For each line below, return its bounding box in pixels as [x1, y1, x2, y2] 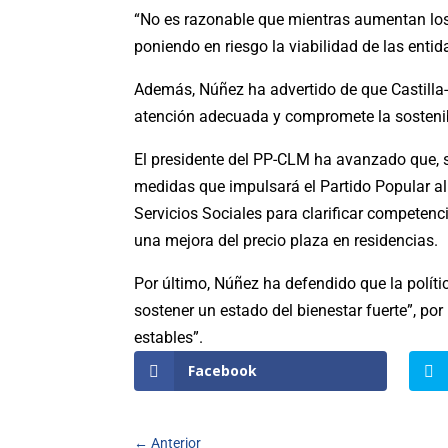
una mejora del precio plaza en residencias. [134, 230, 439, 250]
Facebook [188, 360, 258, 380]
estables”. [134, 327, 208, 347]
